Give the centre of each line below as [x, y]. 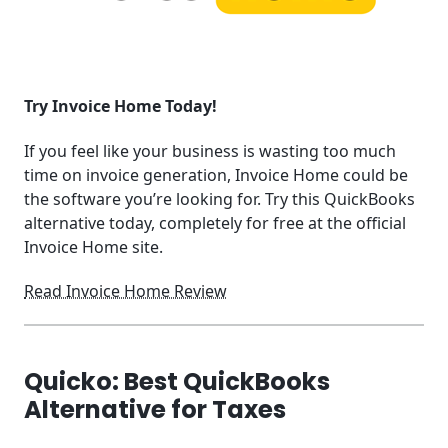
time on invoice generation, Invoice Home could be [216, 174]
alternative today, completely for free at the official [215, 222]
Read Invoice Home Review [125, 291]
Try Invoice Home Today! [120, 105]
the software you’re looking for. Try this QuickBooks [219, 198]
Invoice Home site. [93, 246]
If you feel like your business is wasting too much [210, 150]
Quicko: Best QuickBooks [177, 381]
